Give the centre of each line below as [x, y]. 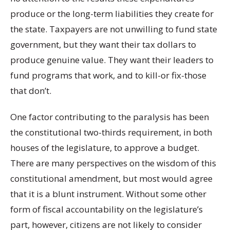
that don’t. [31, 90]
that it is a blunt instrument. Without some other [108, 194]
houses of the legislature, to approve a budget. [105, 147]
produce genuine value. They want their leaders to [112, 60]
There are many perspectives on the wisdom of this [113, 163]
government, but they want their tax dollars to [103, 44]
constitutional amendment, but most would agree [111, 178]
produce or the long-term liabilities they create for [112, 13]
